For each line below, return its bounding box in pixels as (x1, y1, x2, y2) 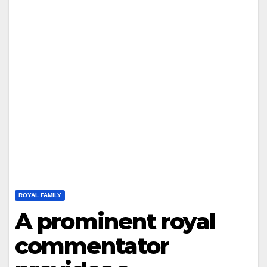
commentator (15, 232, 169, 260)
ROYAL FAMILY (18, 192, 61, 198)
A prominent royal (15, 207, 215, 235)
